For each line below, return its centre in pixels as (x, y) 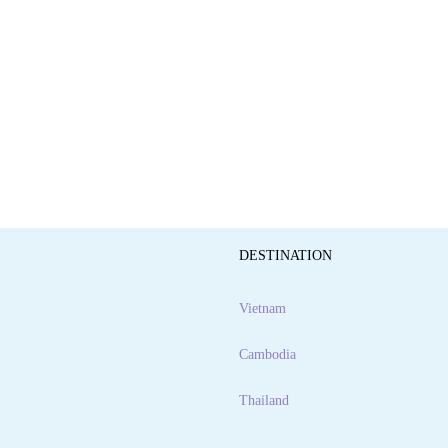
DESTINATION (285, 256)
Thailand (264, 401)
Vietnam (262, 309)
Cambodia (267, 355)
